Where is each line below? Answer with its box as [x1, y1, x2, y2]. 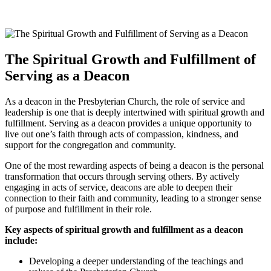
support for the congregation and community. [5, 140, 176, 151]
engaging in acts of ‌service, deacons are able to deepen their [5, 182, 232, 193]
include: [5, 235, 38, 246]
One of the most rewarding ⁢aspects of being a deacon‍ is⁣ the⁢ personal [5, 160, 264, 171]
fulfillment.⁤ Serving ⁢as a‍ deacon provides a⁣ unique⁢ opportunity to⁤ [5, 118, 252, 129]
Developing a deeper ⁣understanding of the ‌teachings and [29, 256, 243, 267]
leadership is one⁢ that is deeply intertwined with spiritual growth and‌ [5, 107, 264, 118]
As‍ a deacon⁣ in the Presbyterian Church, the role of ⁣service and [5, 96, 245, 107]
